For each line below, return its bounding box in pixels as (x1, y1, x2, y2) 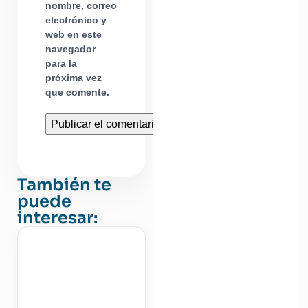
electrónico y (45, 15, 107, 25)
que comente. (45, 87, 109, 98)
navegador (45, 44, 96, 54)
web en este (45, 30, 102, 40)
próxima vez (45, 73, 102, 83)
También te (17, 175, 111, 195)
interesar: (17, 208, 98, 228)
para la (45, 58, 77, 69)
